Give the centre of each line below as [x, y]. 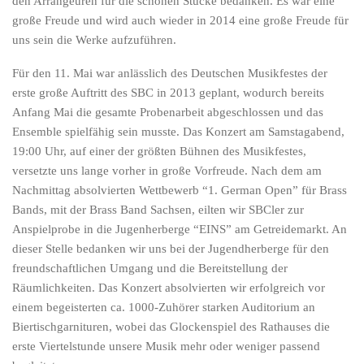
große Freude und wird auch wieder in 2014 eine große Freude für [180, 20]
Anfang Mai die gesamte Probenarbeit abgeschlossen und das [168, 112]
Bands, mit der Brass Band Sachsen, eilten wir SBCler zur [158, 210]
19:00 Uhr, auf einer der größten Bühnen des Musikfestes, [159, 151]
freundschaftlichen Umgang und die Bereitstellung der [150, 268]
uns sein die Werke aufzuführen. [94, 40]
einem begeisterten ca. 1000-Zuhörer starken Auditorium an [164, 307]
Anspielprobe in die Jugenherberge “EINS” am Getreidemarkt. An [180, 229]
